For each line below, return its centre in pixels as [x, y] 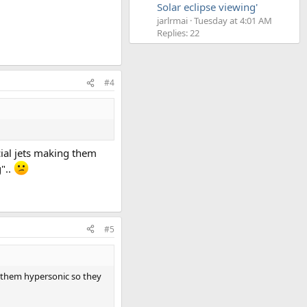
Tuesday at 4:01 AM [233, 21]
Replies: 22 [178, 33]
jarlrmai [172, 21]
